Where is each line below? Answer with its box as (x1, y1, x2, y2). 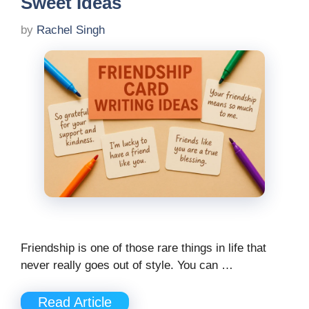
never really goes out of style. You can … (21, 259, 233, 272)
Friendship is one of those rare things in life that (21, 241, 266, 255)
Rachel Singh (37, 23, 105, 37)
